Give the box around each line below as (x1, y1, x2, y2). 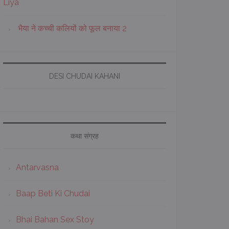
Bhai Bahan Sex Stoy (16, 215, 94, 224)
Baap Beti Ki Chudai (16, 189, 90, 198)
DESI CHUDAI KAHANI (49, 72, 120, 80)
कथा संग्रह (71, 132, 99, 140)
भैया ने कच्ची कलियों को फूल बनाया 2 (18, 24, 127, 33)
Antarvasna (16, 163, 59, 172)
